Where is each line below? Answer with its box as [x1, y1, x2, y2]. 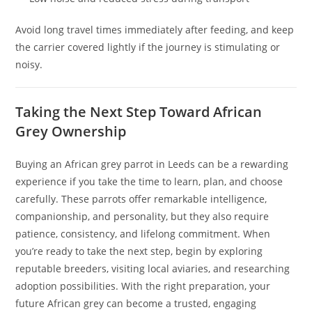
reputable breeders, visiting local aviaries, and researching [15, 262, 290, 276]
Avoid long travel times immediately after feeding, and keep [15, 23, 295, 37]
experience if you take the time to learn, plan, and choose [15, 175, 283, 189]
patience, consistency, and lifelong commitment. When [15, 227, 271, 241]
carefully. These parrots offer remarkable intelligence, [15, 192, 267, 206]
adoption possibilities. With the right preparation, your [15, 279, 271, 293]
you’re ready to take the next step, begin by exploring [15, 244, 263, 258]
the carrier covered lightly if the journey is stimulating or [15, 40, 281, 54]
